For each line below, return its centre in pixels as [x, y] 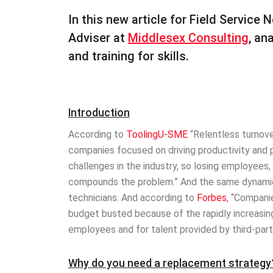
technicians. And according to [133, 197]
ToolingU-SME [157, 134]
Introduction [99, 113]
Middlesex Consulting [188, 38]
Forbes [212, 197]
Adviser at [98, 38]
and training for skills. [129, 56]
